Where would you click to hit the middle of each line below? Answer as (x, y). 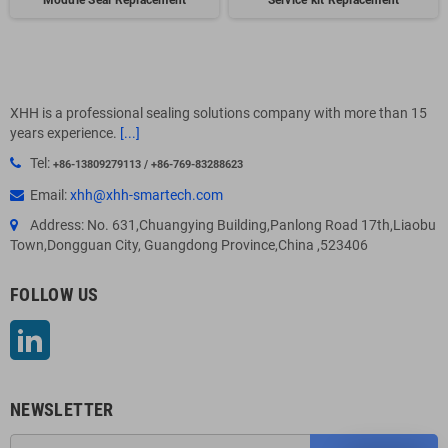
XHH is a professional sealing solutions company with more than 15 (218, 113)
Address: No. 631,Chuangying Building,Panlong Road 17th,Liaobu (233, 225)
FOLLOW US (54, 294)
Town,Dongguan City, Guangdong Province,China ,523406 (189, 245)
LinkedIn (76, 330)
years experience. (65, 133)
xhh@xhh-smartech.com (146, 195)
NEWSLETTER (62, 409)
